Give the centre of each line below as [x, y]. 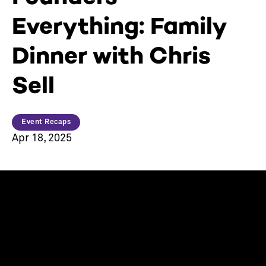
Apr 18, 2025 [42, 139]
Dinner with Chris [111, 56]
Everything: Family [119, 26]
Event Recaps [46, 123]
